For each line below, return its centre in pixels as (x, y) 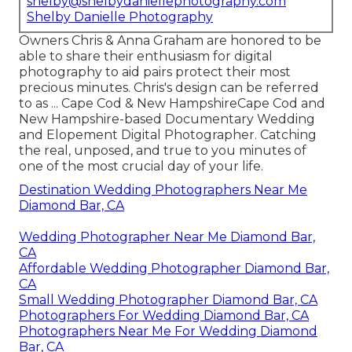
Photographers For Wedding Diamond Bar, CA (164, 316)
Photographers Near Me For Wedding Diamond (168, 332)
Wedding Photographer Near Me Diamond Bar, (167, 237)
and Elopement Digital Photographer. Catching (168, 135)
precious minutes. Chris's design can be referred (169, 88)
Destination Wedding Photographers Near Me (163, 190)
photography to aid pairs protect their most (155, 72)
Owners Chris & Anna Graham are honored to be (170, 41)
